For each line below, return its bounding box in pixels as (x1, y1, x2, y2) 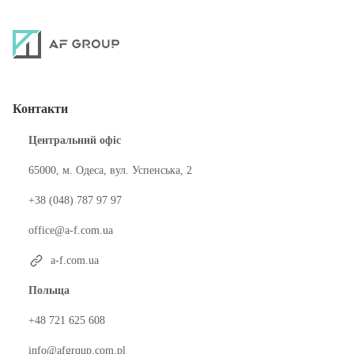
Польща (28, 284, 70, 296)
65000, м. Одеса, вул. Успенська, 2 (28, 164, 192, 176)
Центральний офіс (28, 134, 121, 146)
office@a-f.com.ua (28, 224, 113, 236)
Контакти (13, 102, 68, 115)
